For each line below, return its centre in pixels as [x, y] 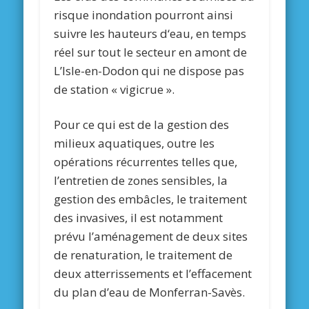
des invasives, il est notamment [139, 218]
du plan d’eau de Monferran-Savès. [150, 292]
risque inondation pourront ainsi [144, 15]
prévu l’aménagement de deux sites [151, 237]
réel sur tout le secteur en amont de [151, 52]
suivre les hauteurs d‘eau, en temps [150, 34]
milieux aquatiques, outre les [134, 143]
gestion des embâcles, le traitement [151, 199]
